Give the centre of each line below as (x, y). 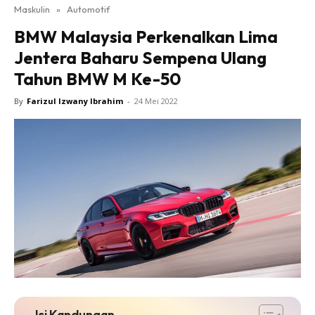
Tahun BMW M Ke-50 (98, 79)
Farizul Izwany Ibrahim (75, 101)
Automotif (88, 9)
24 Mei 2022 (156, 101)
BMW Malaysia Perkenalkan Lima (146, 37)
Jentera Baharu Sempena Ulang (140, 58)
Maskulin (32, 9)
